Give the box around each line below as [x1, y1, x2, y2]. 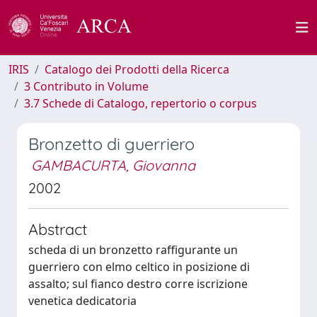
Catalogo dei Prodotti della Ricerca [45, 62, 229, 77]
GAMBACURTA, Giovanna [31, 156, 195, 174]
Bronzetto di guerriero [28, 134, 195, 154]
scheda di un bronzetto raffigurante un [28, 242, 238, 258]
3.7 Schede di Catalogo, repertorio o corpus [24, 96, 257, 111]
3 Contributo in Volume [24, 79, 149, 94]
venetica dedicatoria [28, 293, 137, 309]
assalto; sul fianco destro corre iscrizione [28, 276, 248, 292]
